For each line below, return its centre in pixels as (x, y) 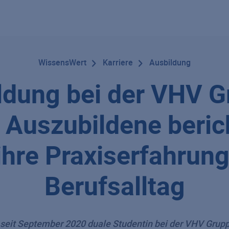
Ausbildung (170, 63)
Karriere (118, 63)
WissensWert (62, 62)
